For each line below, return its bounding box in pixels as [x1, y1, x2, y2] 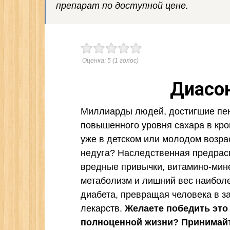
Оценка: [82, 57, 107, 64]
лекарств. [81, 203, 125, 214]
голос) [118, 57, 139, 64]
